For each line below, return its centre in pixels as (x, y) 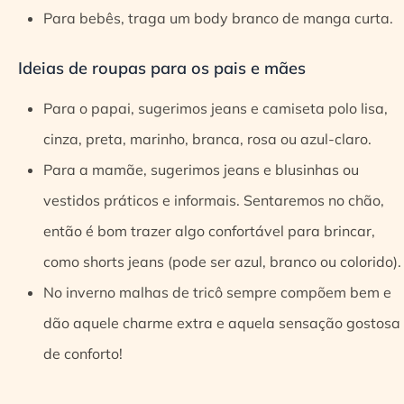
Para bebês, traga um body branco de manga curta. (218, 18)
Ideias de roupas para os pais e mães (162, 69)
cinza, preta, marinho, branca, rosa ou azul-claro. (207, 138)
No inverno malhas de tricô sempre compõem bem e (217, 292)
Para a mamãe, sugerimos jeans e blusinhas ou (201, 169)
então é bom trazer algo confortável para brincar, (209, 230)
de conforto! (83, 353)
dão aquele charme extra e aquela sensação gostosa (222, 322)
